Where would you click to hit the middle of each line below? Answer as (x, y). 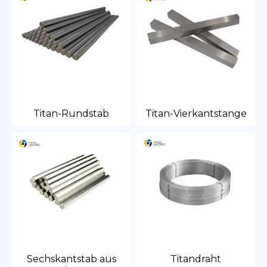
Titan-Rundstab (71, 114)
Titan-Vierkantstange (196, 114)
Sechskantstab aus (71, 259)
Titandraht (196, 259)
